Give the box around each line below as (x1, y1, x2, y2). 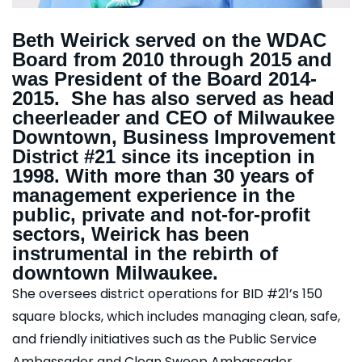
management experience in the (12, 184, 295, 207)
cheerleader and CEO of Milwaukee (12, 107, 335, 129)
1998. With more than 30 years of (12, 165, 314, 187)
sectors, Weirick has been (12, 223, 250, 246)
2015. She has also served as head (12, 87, 335, 110)
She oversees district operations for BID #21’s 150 (12, 284, 322, 304)
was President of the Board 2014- (12, 68, 317, 90)
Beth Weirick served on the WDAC (12, 29, 326, 52)
